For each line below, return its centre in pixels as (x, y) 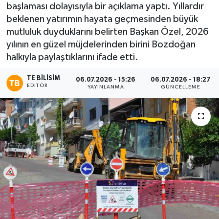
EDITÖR (37, 86)
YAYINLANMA (106, 87)
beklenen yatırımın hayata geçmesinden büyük (102, 19)
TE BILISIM (44, 79)
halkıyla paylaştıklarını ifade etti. (72, 57)
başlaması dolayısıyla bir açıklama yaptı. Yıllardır (105, 7)
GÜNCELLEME (180, 87)
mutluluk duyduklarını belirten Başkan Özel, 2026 (107, 32)
